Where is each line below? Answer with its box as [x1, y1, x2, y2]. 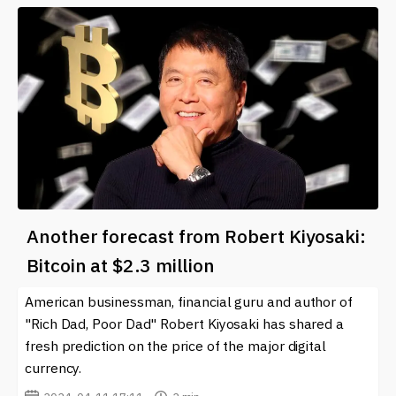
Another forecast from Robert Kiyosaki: [27, 224, 366, 249]
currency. [25, 359, 82, 377]
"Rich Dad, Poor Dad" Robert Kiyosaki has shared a [25, 315, 345, 333]
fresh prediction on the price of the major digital [25, 337, 327, 355]
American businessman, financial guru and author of [25, 293, 354, 311]
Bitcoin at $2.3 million [27, 253, 216, 278]
